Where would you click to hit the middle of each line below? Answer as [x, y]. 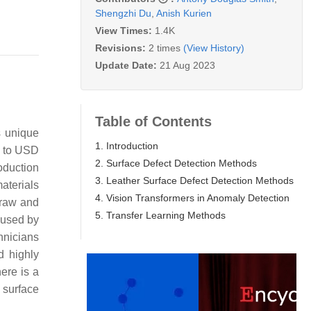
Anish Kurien [184, 13]
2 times [165, 48]
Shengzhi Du [123, 13]
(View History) [214, 48]
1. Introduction [127, 145]
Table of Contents [153, 121]
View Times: [125, 30]
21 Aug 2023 [187, 65]
